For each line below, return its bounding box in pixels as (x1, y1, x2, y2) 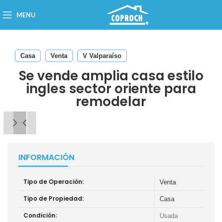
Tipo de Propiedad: (23, 194, 84, 203)
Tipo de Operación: (23, 177, 84, 186)
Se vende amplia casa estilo (18, 67, 204, 85)
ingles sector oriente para (26, 80, 196, 98)
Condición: (23, 211, 57, 220)
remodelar (76, 93, 146, 111)
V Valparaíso (83, 52, 121, 59)
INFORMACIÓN (18, 152, 74, 163)
